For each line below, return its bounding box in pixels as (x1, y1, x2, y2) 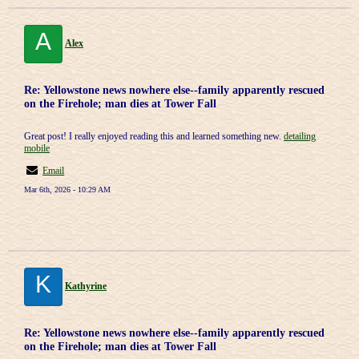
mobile (24, 143, 50, 154)
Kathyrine (65, 280, 107, 292)
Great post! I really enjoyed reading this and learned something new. (24, 131, 284, 142)
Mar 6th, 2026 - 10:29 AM (24, 185, 111, 194)
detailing (284, 131, 316, 142)
